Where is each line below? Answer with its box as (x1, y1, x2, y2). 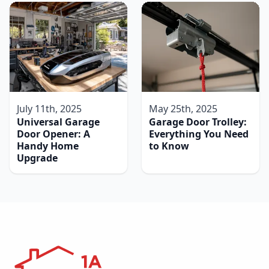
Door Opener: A (17, 127, 90, 141)
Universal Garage (17, 115, 100, 129)
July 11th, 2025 (17, 102, 82, 116)
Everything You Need (149, 127, 249, 141)
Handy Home (17, 139, 79, 153)
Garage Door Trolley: (149, 115, 247, 129)
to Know (149, 139, 189, 153)
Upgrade (17, 151, 58, 165)
